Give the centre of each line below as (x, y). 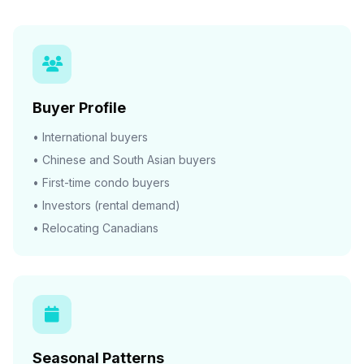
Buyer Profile (79, 108)
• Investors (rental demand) (106, 205)
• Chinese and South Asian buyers (124, 160)
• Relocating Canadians (95, 228)
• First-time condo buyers (101, 182)
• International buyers (90, 137)
